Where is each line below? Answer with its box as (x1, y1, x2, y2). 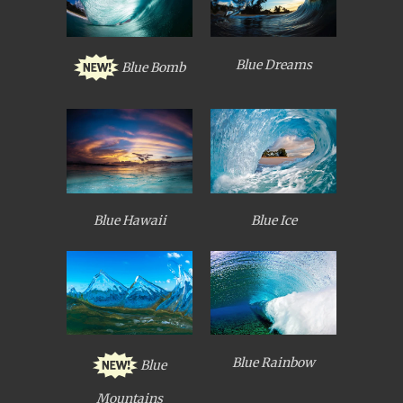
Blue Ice (250, 212, 297, 229)
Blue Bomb (121, 59, 185, 76)
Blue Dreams (235, 56, 312, 73)
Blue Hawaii (93, 212, 166, 229)
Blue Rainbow (232, 354, 315, 371)
